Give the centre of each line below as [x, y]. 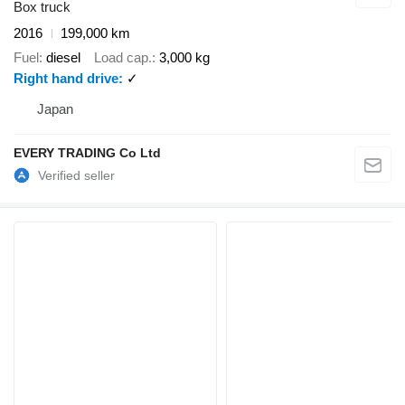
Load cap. [123, 57]
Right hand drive [66, 78]
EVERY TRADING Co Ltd [87, 152]
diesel [63, 57]
